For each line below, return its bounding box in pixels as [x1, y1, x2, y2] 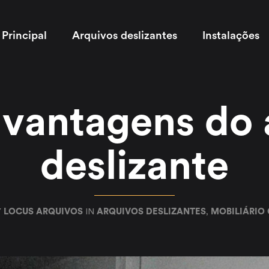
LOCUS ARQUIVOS [4, 207, 83, 217]
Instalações [202, 29, 259, 41]
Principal [1, 29, 47, 41]
